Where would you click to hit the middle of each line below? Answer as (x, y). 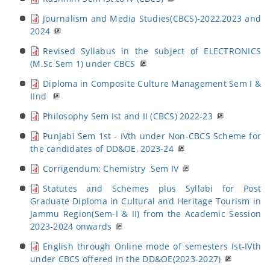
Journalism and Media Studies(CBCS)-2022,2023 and (152, 18)
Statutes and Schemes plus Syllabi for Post (152, 188)
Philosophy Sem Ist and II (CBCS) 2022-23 (128, 116)
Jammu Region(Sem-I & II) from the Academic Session (146, 214)
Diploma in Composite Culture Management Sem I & (152, 83)
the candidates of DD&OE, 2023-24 (102, 149)
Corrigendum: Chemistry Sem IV (111, 168)
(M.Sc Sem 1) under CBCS (83, 64)
